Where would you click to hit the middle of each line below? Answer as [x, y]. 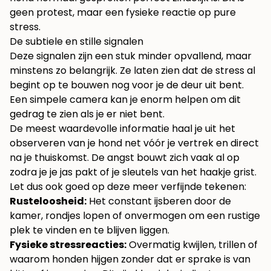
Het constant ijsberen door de [159, 201]
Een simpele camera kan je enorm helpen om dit [125, 100]
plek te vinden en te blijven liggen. [90, 230]
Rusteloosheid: [48, 201]
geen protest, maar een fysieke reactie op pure [123, 13]
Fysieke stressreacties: [68, 245]
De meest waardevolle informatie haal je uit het [122, 129]
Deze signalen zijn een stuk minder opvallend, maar [131, 56]
